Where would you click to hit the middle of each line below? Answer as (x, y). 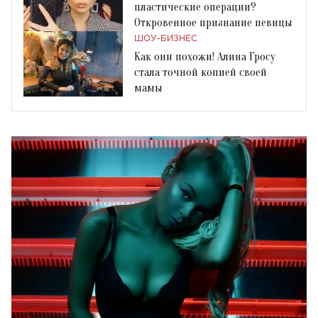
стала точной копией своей (201, 72)
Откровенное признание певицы (213, 22)
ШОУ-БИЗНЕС (166, 38)
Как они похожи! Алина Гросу (205, 56)
